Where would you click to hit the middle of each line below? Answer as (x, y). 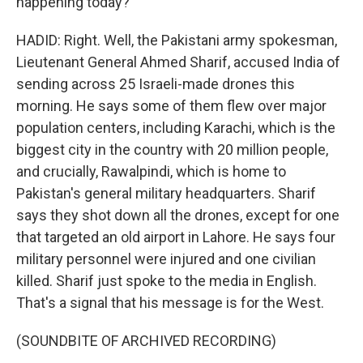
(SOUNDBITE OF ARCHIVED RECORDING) (146, 341)
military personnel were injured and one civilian (166, 259)
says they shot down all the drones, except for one (178, 215)
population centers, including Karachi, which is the (176, 128)
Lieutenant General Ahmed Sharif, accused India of (178, 62)
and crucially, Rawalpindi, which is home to (151, 171)
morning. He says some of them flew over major (171, 106)
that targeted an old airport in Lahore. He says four (176, 237)
